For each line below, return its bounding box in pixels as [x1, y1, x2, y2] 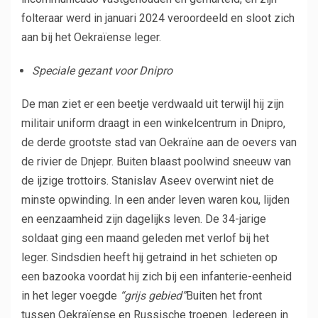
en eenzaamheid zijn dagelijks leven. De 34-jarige [21, 212, 266, 226]
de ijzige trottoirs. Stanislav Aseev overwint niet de [21, 173, 274, 187]
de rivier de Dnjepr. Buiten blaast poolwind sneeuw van [21, 154, 291, 168]
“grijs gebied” [120, 288, 186, 302]
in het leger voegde [21, 288, 120, 302]
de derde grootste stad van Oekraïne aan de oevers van [21, 135, 297, 149]
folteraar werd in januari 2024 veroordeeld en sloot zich [21, 11, 295, 25]
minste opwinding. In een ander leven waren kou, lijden [21, 192, 290, 207]
